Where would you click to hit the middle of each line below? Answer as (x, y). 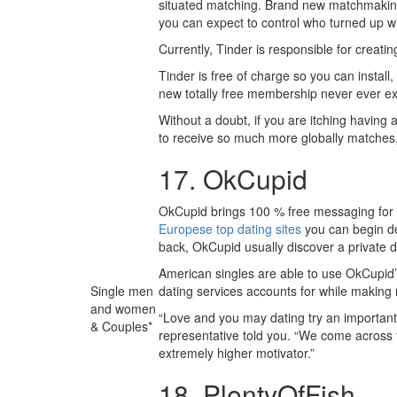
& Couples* (121, 326)
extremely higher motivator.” (237, 353)
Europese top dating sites (230, 229)
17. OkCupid (233, 179)
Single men (122, 291)
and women (123, 308)
